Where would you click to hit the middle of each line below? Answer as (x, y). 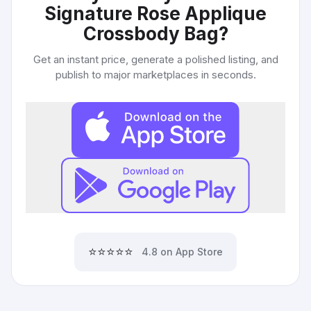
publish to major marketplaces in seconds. (155, 75)
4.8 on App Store (182, 252)
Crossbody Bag (151, 34)
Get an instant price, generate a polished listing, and (155, 59)
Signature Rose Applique (155, 14)
